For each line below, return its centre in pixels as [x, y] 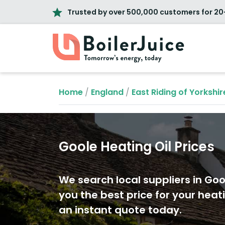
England [107, 92]
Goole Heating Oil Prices [137, 147]
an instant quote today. [120, 210]
